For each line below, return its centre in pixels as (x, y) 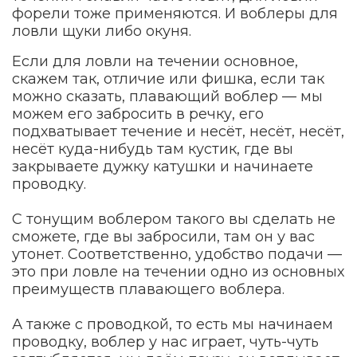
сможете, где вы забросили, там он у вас (163, 237)
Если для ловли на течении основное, (155, 61)
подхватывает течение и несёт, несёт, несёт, (178, 131)
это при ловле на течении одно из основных (178, 272)
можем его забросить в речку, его (138, 114)
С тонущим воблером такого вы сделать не (174, 219)
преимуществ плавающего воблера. (148, 289)
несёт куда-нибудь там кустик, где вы (153, 149)
